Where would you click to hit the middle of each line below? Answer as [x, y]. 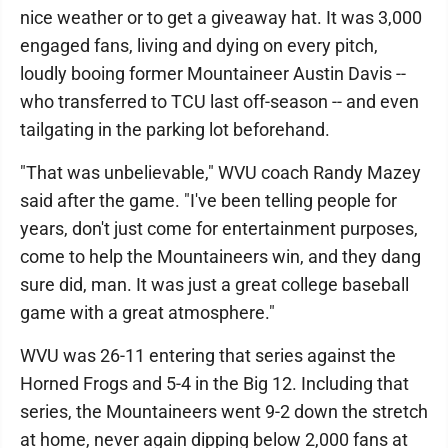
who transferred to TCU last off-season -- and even [219, 101]
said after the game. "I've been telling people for [208, 200]
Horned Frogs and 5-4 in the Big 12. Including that [214, 383]
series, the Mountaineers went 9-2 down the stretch [224, 411]
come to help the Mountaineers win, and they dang [220, 256]
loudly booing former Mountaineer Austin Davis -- [213, 73]
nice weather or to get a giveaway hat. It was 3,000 [221, 17]
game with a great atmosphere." [147, 312]
